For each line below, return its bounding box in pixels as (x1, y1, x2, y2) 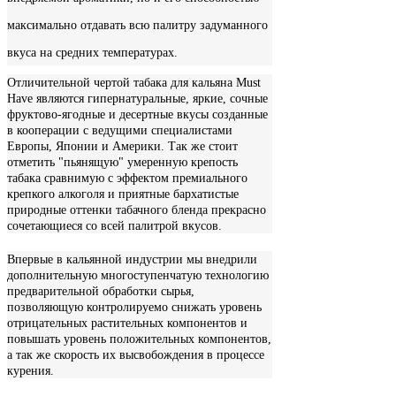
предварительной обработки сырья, (7, 284, 194, 298)
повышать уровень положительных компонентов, (7, 331, 271, 346)
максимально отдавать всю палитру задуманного (7, 18, 268, 32)
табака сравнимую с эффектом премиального (7, 171, 247, 185)
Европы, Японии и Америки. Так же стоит (7, 139, 238, 153)
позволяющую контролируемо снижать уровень (7, 300, 262, 314)
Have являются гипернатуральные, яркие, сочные (7, 91, 268, 105)
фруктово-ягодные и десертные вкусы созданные (7, 107, 268, 121)
